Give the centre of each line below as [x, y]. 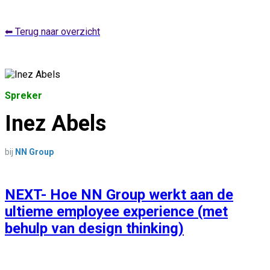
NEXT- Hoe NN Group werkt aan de [119, 195]
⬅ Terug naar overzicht [52, 32]
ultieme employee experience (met [116, 212]
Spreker [24, 96]
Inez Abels [55, 124]
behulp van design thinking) [94, 228]
